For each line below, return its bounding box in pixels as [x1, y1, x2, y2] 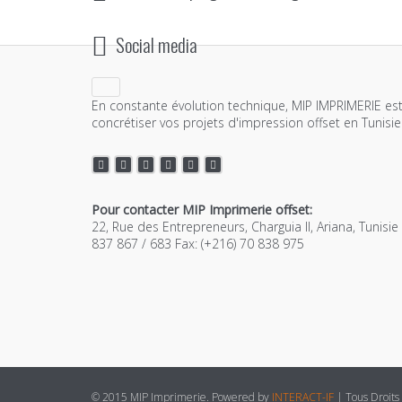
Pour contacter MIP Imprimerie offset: [92, 201, 312, 219]
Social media [112, 31, 197, 58]
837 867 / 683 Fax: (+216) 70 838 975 [92, 235, 304, 253]
